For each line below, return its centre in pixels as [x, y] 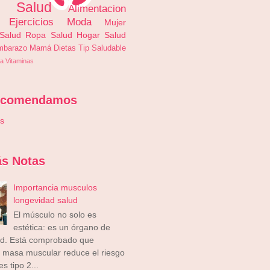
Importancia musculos [55, 187]
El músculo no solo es [55, 214]
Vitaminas [20, 61]
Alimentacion [97, 8]
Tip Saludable [102, 48]
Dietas [65, 48]
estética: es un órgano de [61, 227]
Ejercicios [32, 22]
